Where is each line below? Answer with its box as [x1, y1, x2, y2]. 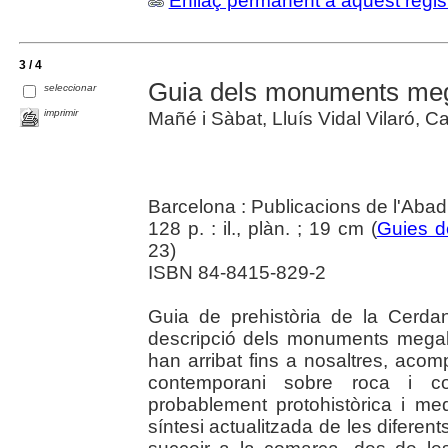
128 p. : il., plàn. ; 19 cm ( [147, 218, 377, 240]
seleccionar [44, 81, 97, 93]
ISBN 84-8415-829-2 [147, 262, 326, 284]
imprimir [44, 107, 79, 119]
